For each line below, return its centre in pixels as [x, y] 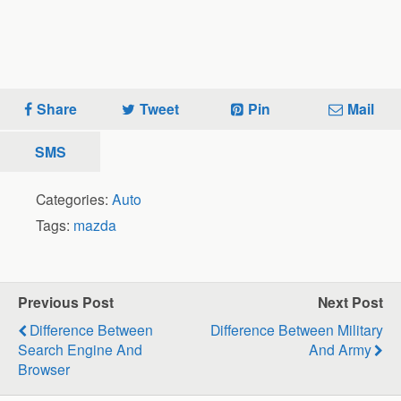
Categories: [74, 198]
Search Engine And [80, 349]
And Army [340, 349]
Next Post [350, 302]
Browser [44, 368]
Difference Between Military [297, 329]
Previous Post [66, 302]
